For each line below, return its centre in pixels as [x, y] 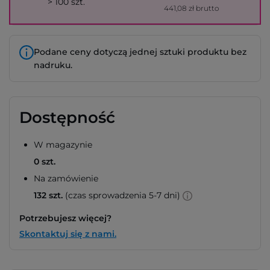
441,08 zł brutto [191, 8]
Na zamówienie [66, 178]
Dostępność [67, 118]
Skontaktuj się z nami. [68, 234]
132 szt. [48, 195]
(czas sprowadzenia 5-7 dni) [123, 195]
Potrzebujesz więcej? [65, 218]
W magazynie [63, 145]
